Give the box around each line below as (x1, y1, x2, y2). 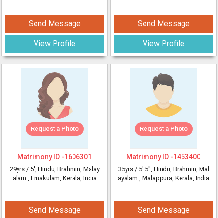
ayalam (118, 174, 139, 182)
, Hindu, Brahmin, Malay (35, 165, 100, 173)
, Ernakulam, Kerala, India (27, 174, 97, 182)
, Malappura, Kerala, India (139, 174, 209, 182)
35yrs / (118, 165, 139, 173)
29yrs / (9, 165, 30, 173)
